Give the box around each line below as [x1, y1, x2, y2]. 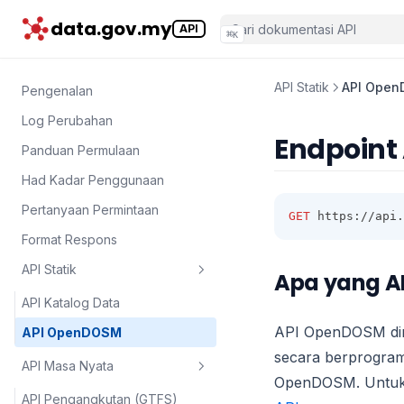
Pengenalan [22, 83, 93, 98]
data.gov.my [50, 16, 172, 41]
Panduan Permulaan [22, 142, 140, 158]
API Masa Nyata [22, 358, 114, 373]
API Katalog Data [22, 295, 120, 310]
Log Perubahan [22, 113, 113, 128]
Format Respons [22, 232, 117, 247]
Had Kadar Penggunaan [22, 172, 164, 188]
